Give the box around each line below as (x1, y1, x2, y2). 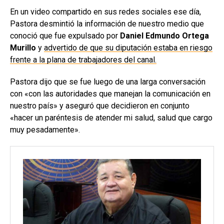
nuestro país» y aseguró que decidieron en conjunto (10, 100, 189, 110)
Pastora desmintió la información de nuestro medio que (10, 18, 204, 28)
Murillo (10, 42, 36, 52)
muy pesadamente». (10, 124, 80, 134)
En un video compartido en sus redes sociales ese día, (10, 6, 201, 16)
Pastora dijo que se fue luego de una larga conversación (10, 76, 205, 86)
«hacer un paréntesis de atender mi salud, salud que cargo (10, 112, 212, 122)
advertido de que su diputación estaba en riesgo (44, 42, 212, 52)
